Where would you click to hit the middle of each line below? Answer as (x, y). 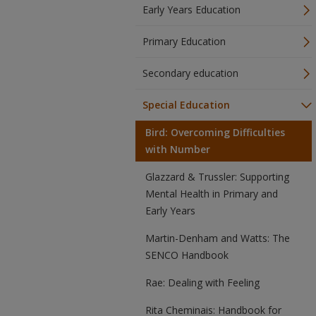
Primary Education (184, 41)
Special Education (186, 105)
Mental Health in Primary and (212, 194)
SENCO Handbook (187, 255)
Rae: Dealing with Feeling (202, 282)
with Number (178, 149)
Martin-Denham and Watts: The (218, 238)
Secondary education (190, 73)
